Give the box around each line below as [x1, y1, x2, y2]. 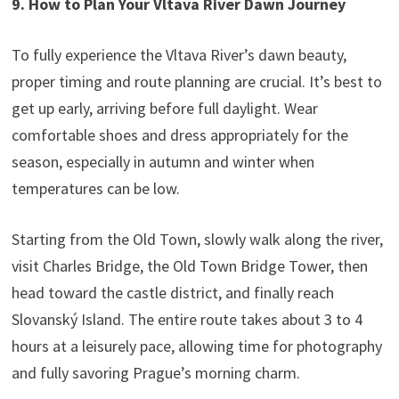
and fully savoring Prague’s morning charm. [11, 362, 300, 383]
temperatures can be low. [11, 177, 180, 199]
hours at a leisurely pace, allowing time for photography [11, 335, 382, 356]
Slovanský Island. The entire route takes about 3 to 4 [11, 308, 362, 330]
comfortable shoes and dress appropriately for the [11, 124, 348, 145]
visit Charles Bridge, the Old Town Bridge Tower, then [11, 255, 368, 276]
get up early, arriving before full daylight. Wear [11, 97, 318, 118]
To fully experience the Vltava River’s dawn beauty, [11, 44, 346, 65]
